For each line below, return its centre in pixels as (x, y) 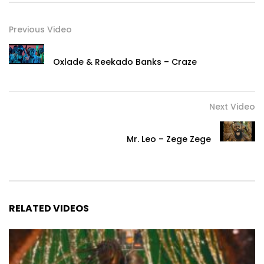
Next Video (232, 107)
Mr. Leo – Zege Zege (169, 139)
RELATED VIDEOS (49, 209)
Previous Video (40, 30)
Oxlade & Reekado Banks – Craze (125, 62)
